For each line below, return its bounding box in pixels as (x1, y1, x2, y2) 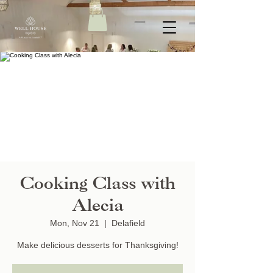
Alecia (71, 198, 124, 214)
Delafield (112, 218, 145, 228)
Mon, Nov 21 (50, 218, 99, 228)
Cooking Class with (19, 176, 175, 193)
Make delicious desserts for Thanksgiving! (16, 240, 179, 250)
